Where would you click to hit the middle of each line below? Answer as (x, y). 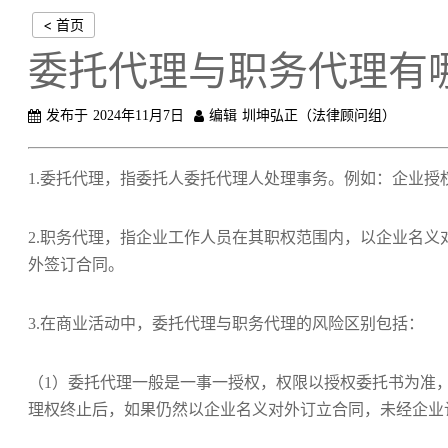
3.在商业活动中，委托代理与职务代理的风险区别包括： (226, 323)
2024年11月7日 (138, 115)
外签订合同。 (76, 264)
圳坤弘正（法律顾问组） (319, 115)
